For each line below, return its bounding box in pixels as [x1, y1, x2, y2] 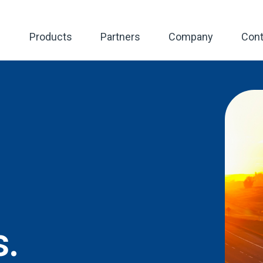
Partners [100, 31, 140, 43]
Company [168, 31, 213, 43]
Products [29, 31, 72, 43]
